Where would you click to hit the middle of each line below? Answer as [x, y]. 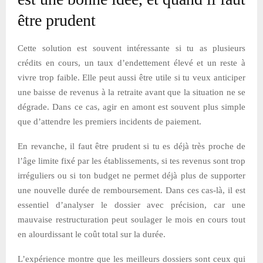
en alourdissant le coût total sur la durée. [92, 234]
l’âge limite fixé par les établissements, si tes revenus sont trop [131, 161]
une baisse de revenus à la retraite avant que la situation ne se [131, 92]
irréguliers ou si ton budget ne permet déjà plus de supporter [131, 175]
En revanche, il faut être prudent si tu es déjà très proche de [131, 146]
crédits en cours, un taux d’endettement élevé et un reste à [131, 63]
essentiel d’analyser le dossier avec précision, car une [131, 205]
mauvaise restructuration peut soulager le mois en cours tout [131, 219]
